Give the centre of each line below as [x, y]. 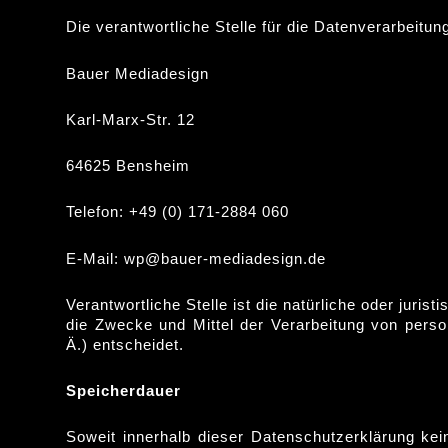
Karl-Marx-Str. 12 [131, 119]
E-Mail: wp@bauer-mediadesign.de [196, 258]
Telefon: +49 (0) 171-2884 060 [178, 212]
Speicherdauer [124, 390]
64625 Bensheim [128, 165]
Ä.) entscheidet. [125, 344]
